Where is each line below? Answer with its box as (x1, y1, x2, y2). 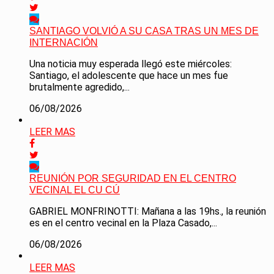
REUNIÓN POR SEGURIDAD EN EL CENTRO (29, 173, 236, 184)
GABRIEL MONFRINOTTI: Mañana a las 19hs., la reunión (29, 206, 266, 218)
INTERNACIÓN (29, 37, 98, 48)
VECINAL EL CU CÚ (29, 185, 120, 196)
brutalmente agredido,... (29, 81, 130, 94)
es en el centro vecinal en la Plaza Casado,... (29, 217, 217, 229)
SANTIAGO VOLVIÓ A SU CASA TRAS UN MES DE (29, 26, 259, 37)
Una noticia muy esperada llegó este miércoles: (29, 58, 232, 70)
